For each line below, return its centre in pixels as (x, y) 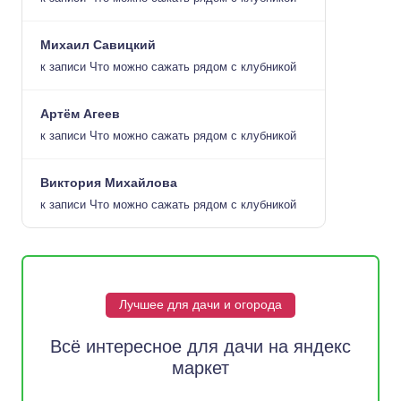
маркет (200, 368)
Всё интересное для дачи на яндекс (200, 346)
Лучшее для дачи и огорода (200, 304)
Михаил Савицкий (98, 45)
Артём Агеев (80, 114)
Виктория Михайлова (109, 183)
